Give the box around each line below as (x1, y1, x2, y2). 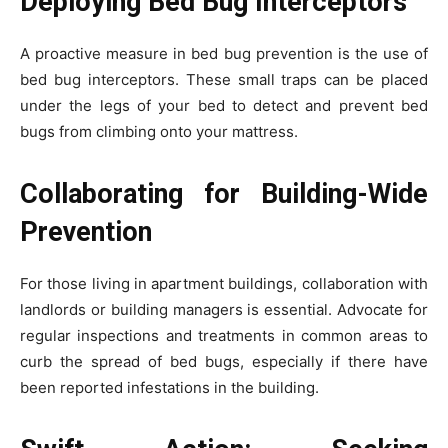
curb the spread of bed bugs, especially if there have (20, 352, 428, 372)
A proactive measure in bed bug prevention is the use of (20, 44, 428, 64)
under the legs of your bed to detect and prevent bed (20, 96, 428, 116)
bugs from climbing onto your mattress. (20, 122, 298, 142)
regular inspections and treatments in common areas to (20, 326, 428, 346)
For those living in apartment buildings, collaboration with (20, 274, 428, 294)
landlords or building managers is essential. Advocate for (20, 300, 428, 320)
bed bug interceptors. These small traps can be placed (20, 70, 428, 90)
